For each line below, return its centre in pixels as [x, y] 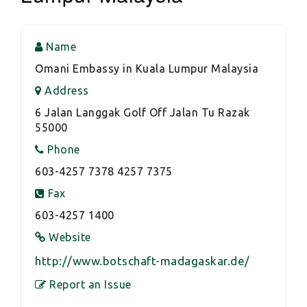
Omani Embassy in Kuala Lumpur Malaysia [147, 68]
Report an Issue [90, 284]
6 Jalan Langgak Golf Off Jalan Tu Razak [143, 112]
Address [67, 90]
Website [70, 237]
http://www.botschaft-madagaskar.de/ [143, 260]
